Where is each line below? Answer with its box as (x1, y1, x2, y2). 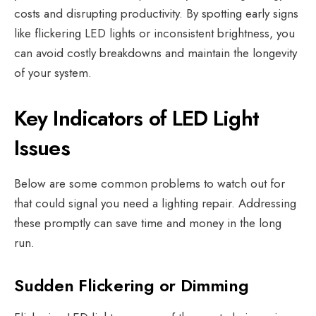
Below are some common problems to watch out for (14, 174, 285, 192)
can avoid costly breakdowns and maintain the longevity (14, 44, 297, 61)
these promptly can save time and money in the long (14, 214, 281, 231)
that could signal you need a (14, 194, 162, 212)
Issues (14, 132, 75, 163)
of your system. (14, 63, 95, 81)
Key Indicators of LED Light (14, 102, 259, 133)
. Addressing (231, 194, 296, 212)
